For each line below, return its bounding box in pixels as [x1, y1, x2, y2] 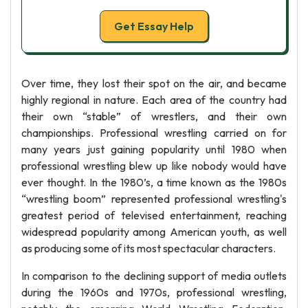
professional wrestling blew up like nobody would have [21, 159, 287, 173]
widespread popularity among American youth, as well [21, 225, 287, 239]
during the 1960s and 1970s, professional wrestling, [21, 285, 287, 299]
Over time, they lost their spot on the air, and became [21, 76, 287, 90]
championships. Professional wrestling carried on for [21, 126, 287, 140]
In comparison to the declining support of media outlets [21, 269, 287, 283]
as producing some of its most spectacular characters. [21, 241, 276, 255]
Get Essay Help [114, 19, 194, 33]
